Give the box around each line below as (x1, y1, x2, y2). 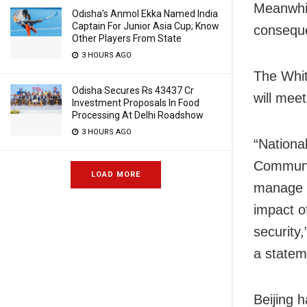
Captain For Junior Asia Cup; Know (72, 21, 219, 32)
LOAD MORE (91, 170, 140, 179)
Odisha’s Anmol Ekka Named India (72, 8, 218, 19)
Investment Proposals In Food (72, 97, 199, 108)
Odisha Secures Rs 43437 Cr (72, 85, 194, 96)
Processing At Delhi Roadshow (72, 110, 204, 121)
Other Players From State (72, 33, 182, 44)
